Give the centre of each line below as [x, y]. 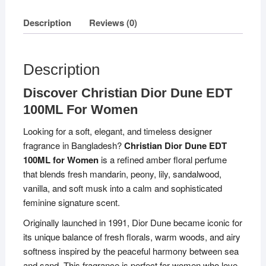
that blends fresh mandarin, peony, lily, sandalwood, [122, 174]
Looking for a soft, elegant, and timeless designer [117, 131]
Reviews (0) [113, 22]
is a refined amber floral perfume [162, 160]
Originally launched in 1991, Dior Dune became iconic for [132, 223]
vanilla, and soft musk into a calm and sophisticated [122, 188]
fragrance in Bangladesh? [73, 145]
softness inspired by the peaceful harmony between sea [131, 251]
